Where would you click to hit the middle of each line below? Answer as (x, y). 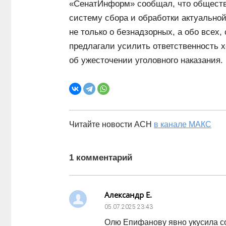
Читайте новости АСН (111, 124)
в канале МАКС (183, 124)
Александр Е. (128, 195)
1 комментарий (101, 158)
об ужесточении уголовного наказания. (146, 60)
